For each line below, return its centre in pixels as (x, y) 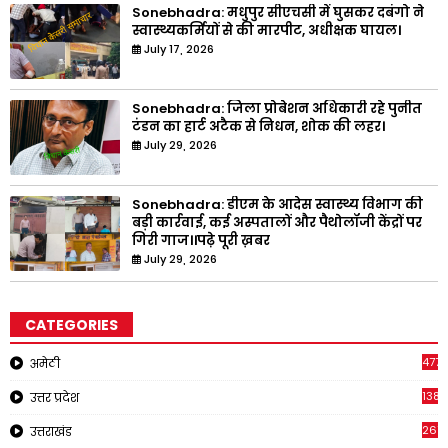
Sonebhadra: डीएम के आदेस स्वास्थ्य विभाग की (277, 205)
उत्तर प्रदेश (54, 398)
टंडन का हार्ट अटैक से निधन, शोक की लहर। (258, 127)
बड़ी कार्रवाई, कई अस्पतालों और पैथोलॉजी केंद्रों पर (277, 223)
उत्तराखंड (51, 432)
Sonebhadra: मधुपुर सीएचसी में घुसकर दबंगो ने (278, 13)
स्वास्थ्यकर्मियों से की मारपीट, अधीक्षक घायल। (266, 31)
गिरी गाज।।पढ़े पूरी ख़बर (201, 241)
